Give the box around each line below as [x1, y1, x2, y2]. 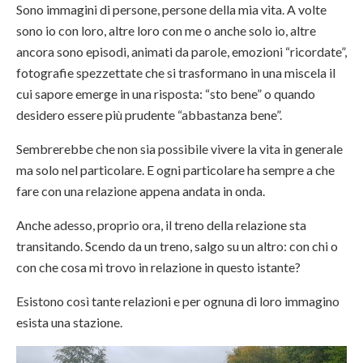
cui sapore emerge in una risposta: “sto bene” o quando [16, 86, 315, 101]
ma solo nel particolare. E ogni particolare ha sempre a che [16, 162, 335, 177]
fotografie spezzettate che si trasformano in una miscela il [16, 65, 335, 80]
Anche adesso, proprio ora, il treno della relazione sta [16, 217, 306, 233]
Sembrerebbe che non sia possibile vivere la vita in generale [16, 141, 343, 156]
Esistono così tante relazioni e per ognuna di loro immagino [16, 293, 340, 309]
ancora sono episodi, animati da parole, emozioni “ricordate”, [16, 44, 347, 59]
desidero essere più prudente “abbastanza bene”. [16, 107, 282, 122]
